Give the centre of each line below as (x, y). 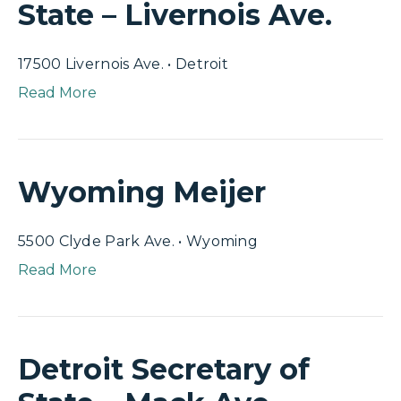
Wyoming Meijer (142, 192)
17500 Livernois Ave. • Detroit (123, 64)
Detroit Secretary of (164, 369)
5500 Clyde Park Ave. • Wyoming (138, 241)
